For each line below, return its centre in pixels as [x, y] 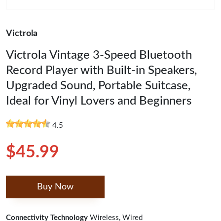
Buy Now [55, 187]
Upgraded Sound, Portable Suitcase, [98, 86]
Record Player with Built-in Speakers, [101, 71]
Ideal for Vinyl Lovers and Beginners [99, 101]
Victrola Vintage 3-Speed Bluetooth [99, 55]
